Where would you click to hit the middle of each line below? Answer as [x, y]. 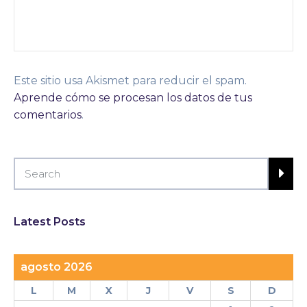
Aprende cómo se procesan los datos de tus [133, 98]
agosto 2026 [57, 267]
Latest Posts [50, 221]
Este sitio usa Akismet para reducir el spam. [130, 81]
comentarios [48, 115]
